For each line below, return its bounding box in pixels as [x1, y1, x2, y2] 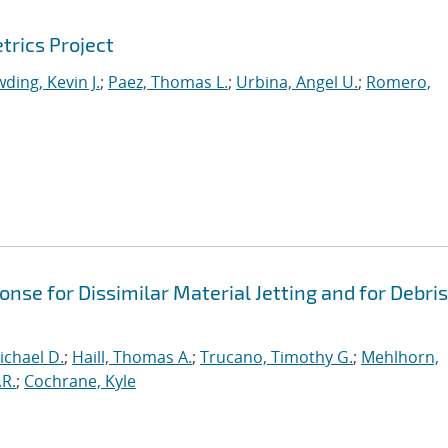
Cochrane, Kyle [24, 370, 136, 392]
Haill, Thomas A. [72, 346, 192, 368]
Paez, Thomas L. [108, 71, 228, 93]
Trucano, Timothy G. [200, 346, 353, 368]
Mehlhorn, [361, 346, 439, 368]
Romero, [366, 71, 431, 93]
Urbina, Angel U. [236, 71, 358, 93]
